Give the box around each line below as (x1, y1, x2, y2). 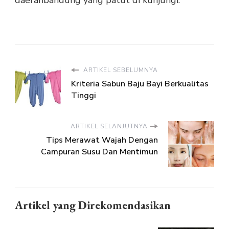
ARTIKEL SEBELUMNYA (81, 66, 158, 75)
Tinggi (71, 90, 96, 102)
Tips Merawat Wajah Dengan (46, 134, 158, 146)
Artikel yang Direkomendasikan (15, 198, 171, 213)
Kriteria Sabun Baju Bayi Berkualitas (71, 78, 209, 90)
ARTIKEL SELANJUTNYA (71, 122, 148, 131)
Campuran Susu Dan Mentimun (41, 146, 158, 158)
